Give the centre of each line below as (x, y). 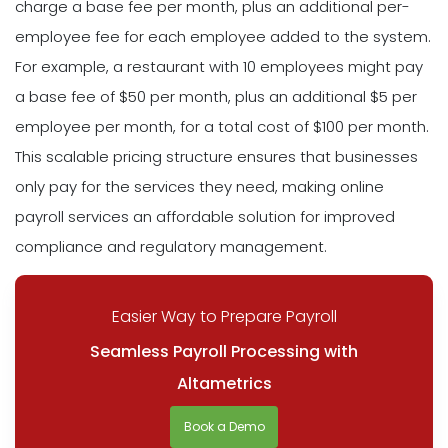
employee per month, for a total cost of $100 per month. (222, 127)
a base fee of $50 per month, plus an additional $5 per (216, 97)
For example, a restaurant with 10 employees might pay (219, 67)
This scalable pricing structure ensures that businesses (216, 157)
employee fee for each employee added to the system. (223, 37)
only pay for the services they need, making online (199, 187)
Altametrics (224, 383)
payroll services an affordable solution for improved (205, 217)
